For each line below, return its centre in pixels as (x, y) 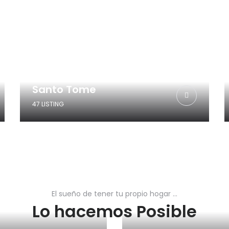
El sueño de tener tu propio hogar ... (114, 193)
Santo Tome (64, 89)
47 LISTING (48, 104)
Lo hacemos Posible (114, 211)
